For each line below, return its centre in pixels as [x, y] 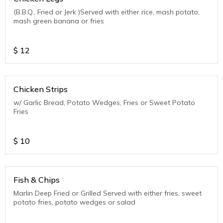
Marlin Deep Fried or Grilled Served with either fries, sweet [108, 193]
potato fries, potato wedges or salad [74, 202]
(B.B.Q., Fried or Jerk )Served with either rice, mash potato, [107, 12]
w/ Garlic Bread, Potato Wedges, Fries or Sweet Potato [104, 103]
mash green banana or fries [59, 21]
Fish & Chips [37, 180]
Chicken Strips [41, 89]
